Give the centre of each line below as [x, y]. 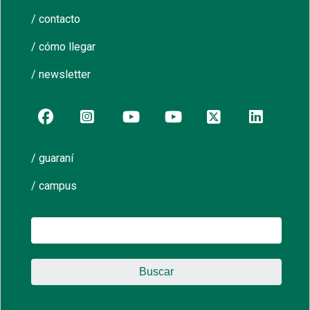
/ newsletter [61, 75]
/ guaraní [53, 158]
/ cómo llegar [64, 47]
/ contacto [56, 19]
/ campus [54, 186]
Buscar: [49, 225]
